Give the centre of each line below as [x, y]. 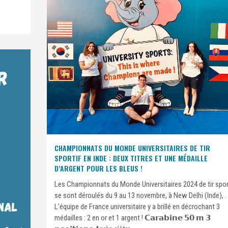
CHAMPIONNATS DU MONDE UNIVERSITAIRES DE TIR [132, 148]
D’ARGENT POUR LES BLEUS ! [98, 168]
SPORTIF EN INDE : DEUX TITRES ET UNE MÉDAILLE [131, 158]
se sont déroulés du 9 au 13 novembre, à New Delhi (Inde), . [140, 195]
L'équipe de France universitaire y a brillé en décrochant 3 [137, 206]
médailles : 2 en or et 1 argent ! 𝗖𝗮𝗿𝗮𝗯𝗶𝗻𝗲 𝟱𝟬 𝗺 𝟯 [133, 218]
